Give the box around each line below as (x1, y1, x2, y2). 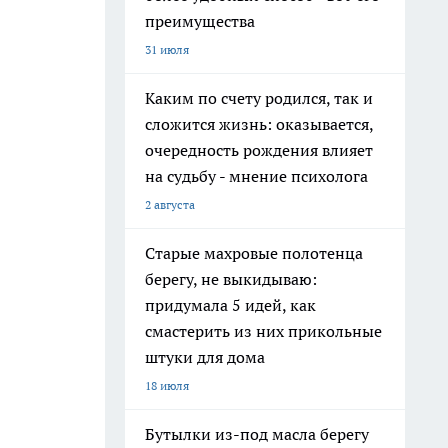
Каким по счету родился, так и (145, 88, 373, 108)
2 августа (145, 197, 195, 212)
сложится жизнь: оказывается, (145, 114, 374, 134)
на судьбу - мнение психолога (145, 166, 368, 186)
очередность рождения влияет (145, 140, 373, 160)
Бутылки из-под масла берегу (145, 424, 369, 444)
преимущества (145, 11, 255, 31)
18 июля (145, 378, 189, 393)
